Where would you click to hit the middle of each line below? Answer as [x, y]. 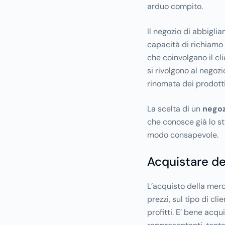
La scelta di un [175, 109]
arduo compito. [175, 7]
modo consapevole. [183, 135]
